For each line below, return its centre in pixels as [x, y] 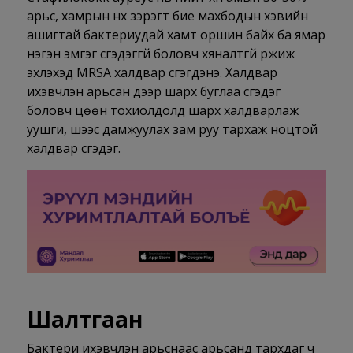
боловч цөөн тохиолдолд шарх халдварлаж [162, 110]
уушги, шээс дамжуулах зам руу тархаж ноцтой [172, 129]
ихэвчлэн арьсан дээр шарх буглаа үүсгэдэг [153, 91]
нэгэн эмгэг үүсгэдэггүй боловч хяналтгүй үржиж [160, 54]
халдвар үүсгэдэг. [73, 148]
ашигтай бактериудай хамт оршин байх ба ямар [176, 35]
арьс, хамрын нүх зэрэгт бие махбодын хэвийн [167, 16]
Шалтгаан [84, 320]
